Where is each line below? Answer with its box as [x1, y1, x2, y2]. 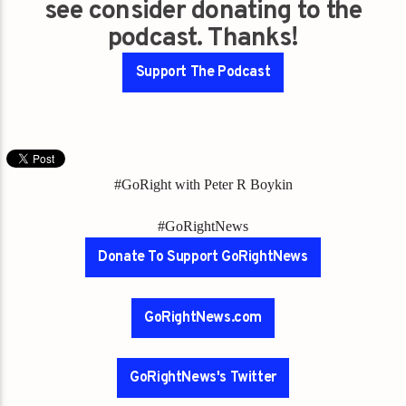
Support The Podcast [135, 63, 271, 82]
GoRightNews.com [144, 308, 262, 327]
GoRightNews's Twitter [130, 369, 276, 388]
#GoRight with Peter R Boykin [113, 177, 293, 193]
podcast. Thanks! [107, 22, 299, 55]
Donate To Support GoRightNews [98, 248, 308, 267]
